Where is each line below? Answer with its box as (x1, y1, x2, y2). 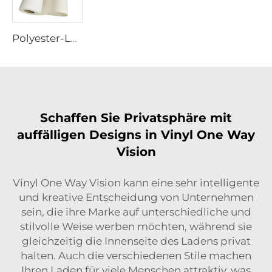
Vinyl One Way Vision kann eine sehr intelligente (13, 176, 259, 189)
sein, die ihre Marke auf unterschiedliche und (21, 205, 251, 218)
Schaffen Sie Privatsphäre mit (40, 110, 232, 125)
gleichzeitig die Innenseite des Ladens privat (21, 234, 251, 247)
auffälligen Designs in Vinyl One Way (17, 127, 255, 142)
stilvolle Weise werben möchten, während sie (20, 220, 252, 233)
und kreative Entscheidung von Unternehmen (18, 191, 254, 203)
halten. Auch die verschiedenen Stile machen (21, 249, 251, 262)
